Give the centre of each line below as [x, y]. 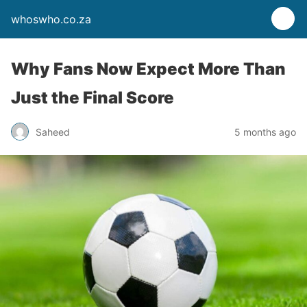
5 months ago [265, 132]
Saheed [53, 132]
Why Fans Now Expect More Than [148, 69]
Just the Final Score [93, 98]
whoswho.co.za [51, 19]
